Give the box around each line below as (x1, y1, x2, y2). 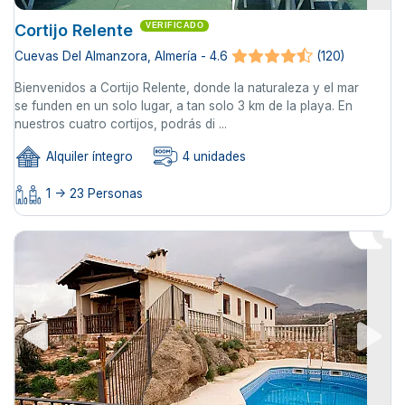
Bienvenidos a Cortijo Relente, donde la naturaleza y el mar (14, 80, 359, 96)
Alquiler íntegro (42, 149, 133, 165)
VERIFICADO (146, 21, 203, 31)
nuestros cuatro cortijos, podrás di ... (14, 117, 227, 132)
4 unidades (179, 149, 246, 165)
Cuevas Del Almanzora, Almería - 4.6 (14, 49, 228, 64)
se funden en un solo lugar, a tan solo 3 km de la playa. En (14, 99, 353, 114)
